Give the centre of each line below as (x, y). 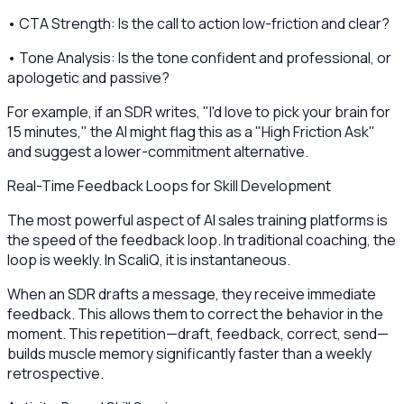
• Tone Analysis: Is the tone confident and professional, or (199, 57)
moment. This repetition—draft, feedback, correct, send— (198, 333)
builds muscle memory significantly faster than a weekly (189, 353)
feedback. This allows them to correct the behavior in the (195, 313)
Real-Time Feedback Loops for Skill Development (169, 185)
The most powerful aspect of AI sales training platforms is (197, 220)
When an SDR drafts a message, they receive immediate (192, 294)
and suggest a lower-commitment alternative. (158, 151)
